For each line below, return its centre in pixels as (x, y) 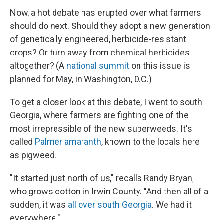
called (22, 142)
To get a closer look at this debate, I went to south (106, 102)
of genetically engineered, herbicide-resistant (98, 39)
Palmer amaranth (68, 142)
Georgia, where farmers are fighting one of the (99, 115)
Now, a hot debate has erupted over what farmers (106, 13)
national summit (98, 66)
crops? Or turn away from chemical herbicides (100, 52)
